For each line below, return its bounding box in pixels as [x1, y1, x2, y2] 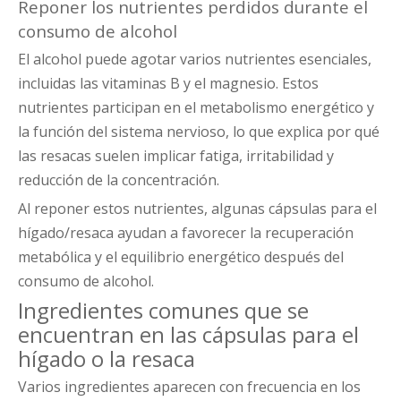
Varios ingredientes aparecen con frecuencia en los [18, 377, 361, 397]
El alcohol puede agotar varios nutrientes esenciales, [18, 49, 371, 70]
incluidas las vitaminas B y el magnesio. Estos [18, 73, 319, 94]
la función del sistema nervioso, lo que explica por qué [18, 122, 380, 142]
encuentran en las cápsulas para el [18, 320, 359, 350]
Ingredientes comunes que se [18, 295, 309, 326]
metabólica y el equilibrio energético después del [18, 247, 344, 268]
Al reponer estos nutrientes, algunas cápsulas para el [18, 199, 377, 219]
